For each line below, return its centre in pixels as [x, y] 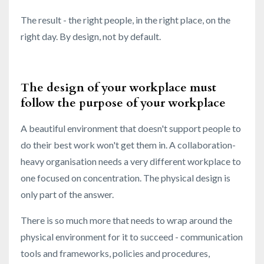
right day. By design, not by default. [91, 36]
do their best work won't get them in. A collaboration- [128, 144]
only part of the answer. [67, 194]
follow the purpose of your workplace [123, 103]
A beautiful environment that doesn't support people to [131, 128]
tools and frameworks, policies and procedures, [115, 253]
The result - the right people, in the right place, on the [126, 19]
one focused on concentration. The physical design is [126, 177]
